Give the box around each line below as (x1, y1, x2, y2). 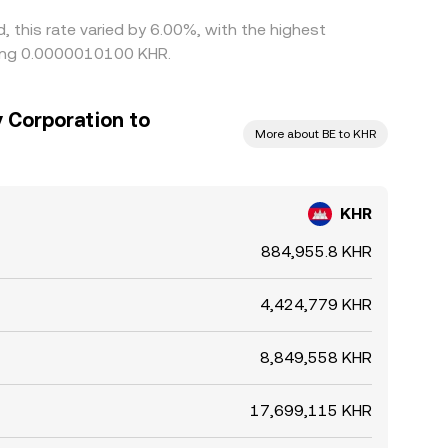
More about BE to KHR (255, 127, 376, 141)
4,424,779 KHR (260, 295, 372, 314)
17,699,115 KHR (250, 401, 372, 420)
